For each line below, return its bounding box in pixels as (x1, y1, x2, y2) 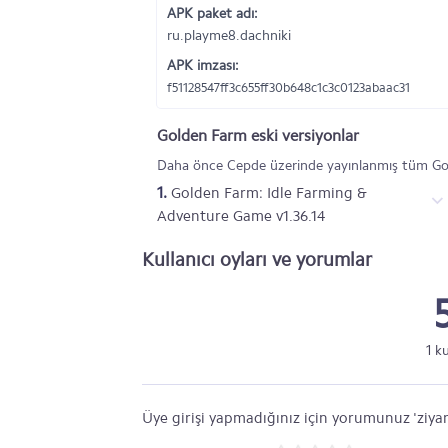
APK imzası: (167, 57, 239, 74)
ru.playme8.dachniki (167, 27, 291, 44)
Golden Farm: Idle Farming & (167, 184, 367, 202)
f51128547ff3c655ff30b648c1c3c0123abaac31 (167, 80, 410, 95)
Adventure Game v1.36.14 (157, 207, 325, 225)
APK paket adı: (167, 5, 258, 22)
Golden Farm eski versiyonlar (157, 126, 359, 145)
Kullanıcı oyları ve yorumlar (142, 248, 372, 271)
